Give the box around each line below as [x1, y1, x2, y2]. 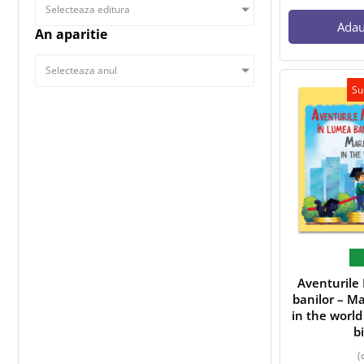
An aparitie [35, 25, 107, 44]
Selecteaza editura [45, 2, 130, 17]
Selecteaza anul [45, 63, 117, 78]
